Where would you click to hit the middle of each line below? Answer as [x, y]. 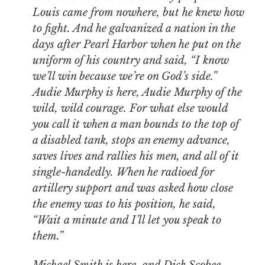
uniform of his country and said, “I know [130, 61]
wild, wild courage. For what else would [130, 109]
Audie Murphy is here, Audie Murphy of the [137, 93]
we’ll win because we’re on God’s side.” [125, 77]
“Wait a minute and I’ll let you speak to [127, 220]
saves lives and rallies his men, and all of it [135, 156]
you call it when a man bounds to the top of [135, 125]
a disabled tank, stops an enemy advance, [131, 140]
